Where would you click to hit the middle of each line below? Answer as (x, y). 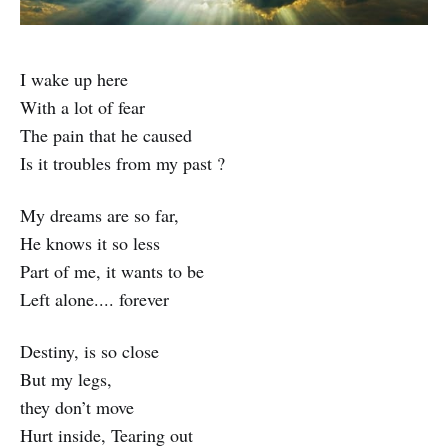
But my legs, (66, 378)
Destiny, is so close (89, 350)
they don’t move (77, 406)
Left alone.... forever (94, 298)
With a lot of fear (82, 106)
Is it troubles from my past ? (122, 162)
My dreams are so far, (99, 214)
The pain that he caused (106, 134)
